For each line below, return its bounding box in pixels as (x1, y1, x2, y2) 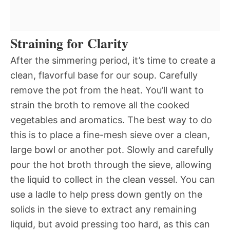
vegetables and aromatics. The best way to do (10, 114, 212, 125)
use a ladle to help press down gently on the (10, 188, 202, 200)
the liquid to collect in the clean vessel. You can (10, 174, 215, 185)
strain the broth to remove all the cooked (10, 99, 189, 110)
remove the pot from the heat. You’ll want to (10, 84, 204, 95)
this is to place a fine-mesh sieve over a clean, (10, 129, 210, 140)
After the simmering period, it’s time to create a (10, 54, 216, 66)
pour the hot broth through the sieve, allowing (10, 159, 212, 170)
